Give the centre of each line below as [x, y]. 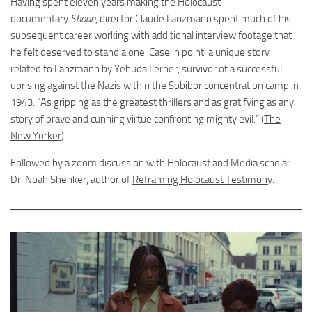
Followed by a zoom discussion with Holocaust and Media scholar [150, 163]
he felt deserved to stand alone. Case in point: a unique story [140, 52]
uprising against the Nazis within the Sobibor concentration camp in [155, 86]
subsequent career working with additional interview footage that [151, 36]
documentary [40, 19]
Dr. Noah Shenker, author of [71, 180]
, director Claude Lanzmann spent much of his [193, 19]
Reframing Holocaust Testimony [202, 180]
